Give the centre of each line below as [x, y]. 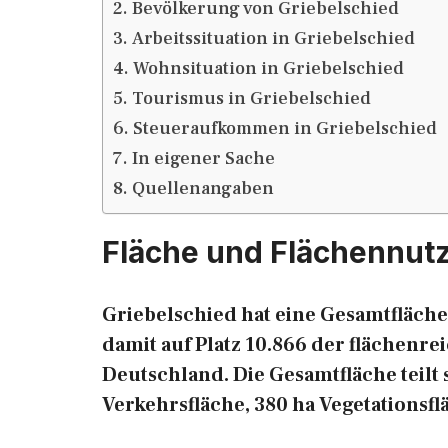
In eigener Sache [203, 158]
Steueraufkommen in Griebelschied [284, 128]
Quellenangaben [202, 188]
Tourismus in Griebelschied [251, 98]
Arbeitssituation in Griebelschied [273, 38]
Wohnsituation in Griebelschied [268, 68]
